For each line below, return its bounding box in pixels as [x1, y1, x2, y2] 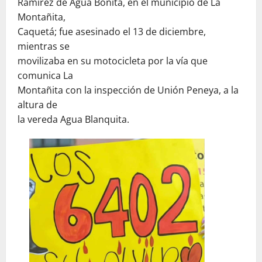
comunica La [18, 68, 73, 82]
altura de [18, 98, 57, 111]
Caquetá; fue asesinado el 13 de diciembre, [18, 25, 206, 38]
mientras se [18, 39, 70, 53]
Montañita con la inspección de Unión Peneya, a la [18, 83, 239, 96]
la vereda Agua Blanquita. [18, 112, 129, 126]
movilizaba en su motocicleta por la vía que [18, 54, 208, 67]
